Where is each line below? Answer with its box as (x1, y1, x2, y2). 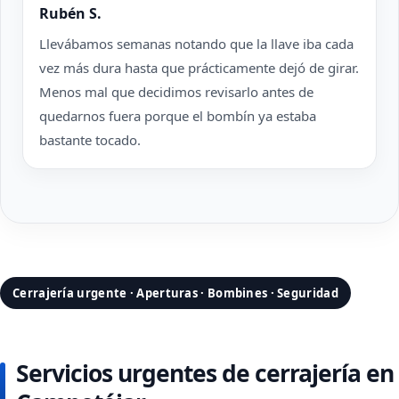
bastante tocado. (39, 131, 141, 149)
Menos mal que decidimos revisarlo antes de (39, 83, 313, 101)
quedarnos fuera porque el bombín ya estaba (39, 107, 316, 125)
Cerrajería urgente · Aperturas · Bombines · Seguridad (12, 285, 338, 301)
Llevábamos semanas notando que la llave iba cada (39, 35, 354, 53)
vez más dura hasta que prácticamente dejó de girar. (39, 59, 359, 77)
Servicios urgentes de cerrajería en (16, 357, 394, 389)
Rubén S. (39, 4, 102, 23)
